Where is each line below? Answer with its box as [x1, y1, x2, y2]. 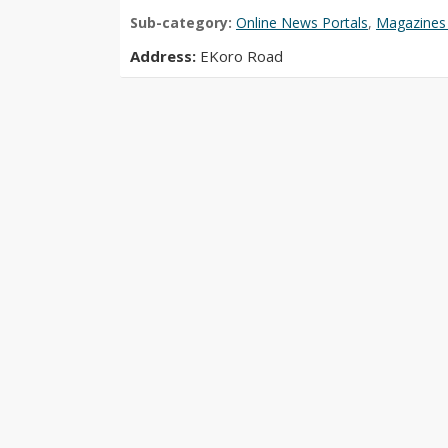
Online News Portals [236, 12, 368, 32]
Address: [130, 45, 200, 66]
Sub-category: [130, 12, 236, 32]
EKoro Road [200, 45, 283, 66]
